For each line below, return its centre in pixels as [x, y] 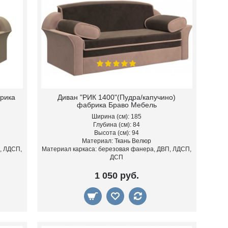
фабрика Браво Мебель [117, 105]
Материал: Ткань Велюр [117, 141]
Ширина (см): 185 [117, 117]
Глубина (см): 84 [117, 125]
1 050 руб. [117, 176]
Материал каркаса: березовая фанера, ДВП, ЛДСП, [117, 149]
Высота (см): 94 [117, 133]
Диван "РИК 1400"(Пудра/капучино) [117, 97]
